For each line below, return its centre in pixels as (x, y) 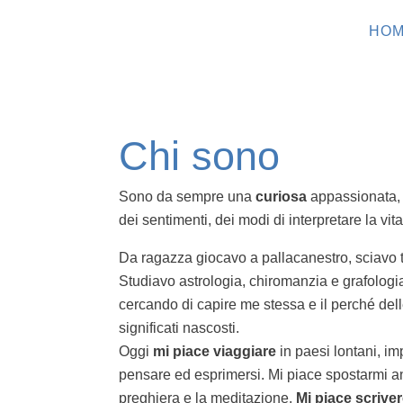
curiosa (281, 196)
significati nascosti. (179, 327)
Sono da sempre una (187, 196)
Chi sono (199, 156)
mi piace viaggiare (215, 351)
